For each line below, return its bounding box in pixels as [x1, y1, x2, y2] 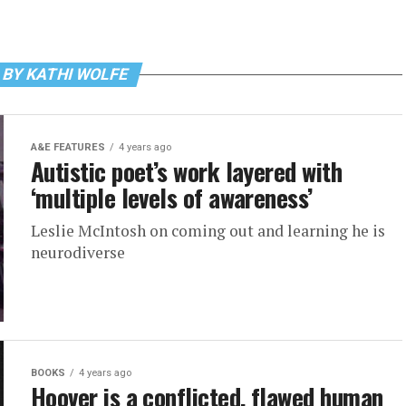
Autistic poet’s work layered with [31, 153, 343, 189]
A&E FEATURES [31, 141, 105, 153]
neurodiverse [31, 242, 125, 263]
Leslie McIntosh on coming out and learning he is [31, 220, 385, 241]
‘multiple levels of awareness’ [31, 179, 313, 216]
